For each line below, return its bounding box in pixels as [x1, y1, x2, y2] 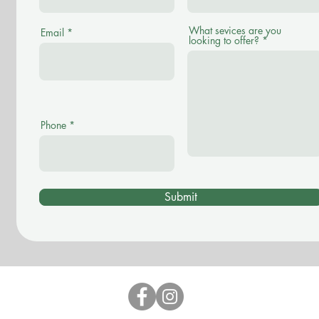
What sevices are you [189, 23, 281, 37]
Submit [164, 189, 197, 204]
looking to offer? [189, 33, 259, 47]
